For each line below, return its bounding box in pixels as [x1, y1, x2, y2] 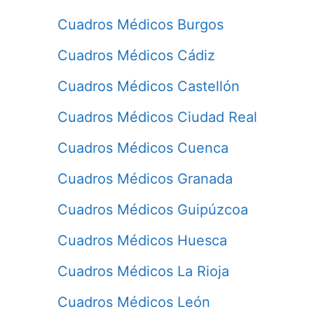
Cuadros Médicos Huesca [57, 231, 227, 249]
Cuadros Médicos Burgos [57, 15, 224, 33]
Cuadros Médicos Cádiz [57, 46, 215, 64]
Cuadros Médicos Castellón [57, 77, 240, 95]
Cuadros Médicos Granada [57, 170, 233, 187]
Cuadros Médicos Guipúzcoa [57, 200, 248, 218]
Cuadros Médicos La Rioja [57, 262, 229, 280]
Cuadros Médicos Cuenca [57, 139, 228, 156]
